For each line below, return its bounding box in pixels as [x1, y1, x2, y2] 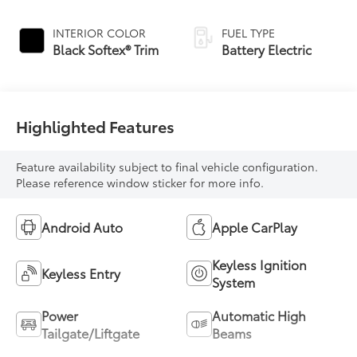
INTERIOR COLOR [53, 25, 147, 41]
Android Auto [41, 218, 124, 237]
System [212, 273, 255, 292]
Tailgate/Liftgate [41, 324, 140, 343]
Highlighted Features [16, 115, 175, 138]
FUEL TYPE [222, 25, 275, 41]
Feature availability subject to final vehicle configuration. [16, 159, 319, 175]
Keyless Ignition [212, 255, 307, 274]
